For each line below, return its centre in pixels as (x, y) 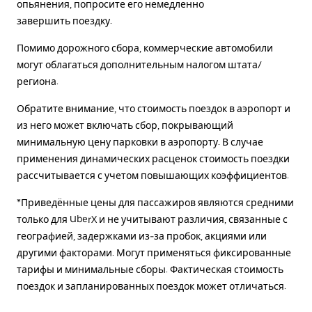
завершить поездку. (64, 21)
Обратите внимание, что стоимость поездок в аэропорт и (154, 108)
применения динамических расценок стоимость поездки (153, 158)
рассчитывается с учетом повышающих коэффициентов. (153, 175)
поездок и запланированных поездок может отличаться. (151, 286)
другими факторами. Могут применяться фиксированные (154, 252)
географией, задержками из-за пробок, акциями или (142, 236)
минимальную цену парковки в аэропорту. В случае (140, 142)
